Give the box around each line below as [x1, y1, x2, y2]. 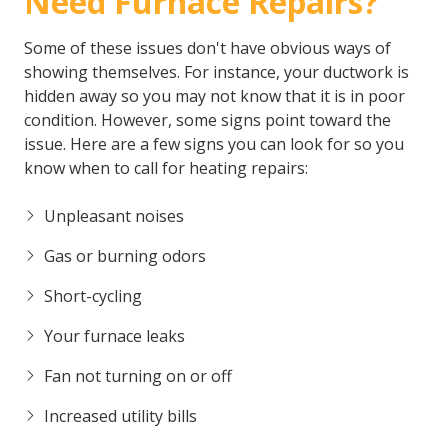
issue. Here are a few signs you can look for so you [24, 133, 404, 156]
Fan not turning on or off [44, 365, 232, 388]
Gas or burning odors [44, 245, 206, 268]
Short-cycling [44, 285, 142, 308]
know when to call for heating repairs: [24, 157, 308, 180]
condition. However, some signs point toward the [24, 109, 391, 132]
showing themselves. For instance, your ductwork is [24, 61, 409, 84]
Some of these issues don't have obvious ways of [24, 37, 391, 60]
